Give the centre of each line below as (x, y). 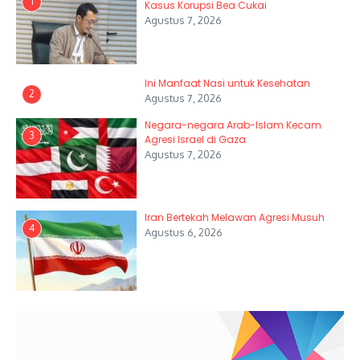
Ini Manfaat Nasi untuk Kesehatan (227, 83)
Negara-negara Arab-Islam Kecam (233, 125)
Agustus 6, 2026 (184, 232)
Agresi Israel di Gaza (195, 139)
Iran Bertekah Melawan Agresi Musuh (235, 217)
